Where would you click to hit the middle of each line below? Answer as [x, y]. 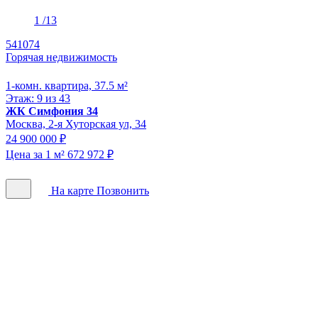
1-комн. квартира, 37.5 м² [67, 85]
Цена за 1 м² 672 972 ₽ [60, 154]
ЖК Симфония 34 [52, 111]
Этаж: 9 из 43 [38, 98]
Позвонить [123, 190]
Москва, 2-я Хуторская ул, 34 [76, 124]
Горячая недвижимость [61, 57]
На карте [72, 190]
